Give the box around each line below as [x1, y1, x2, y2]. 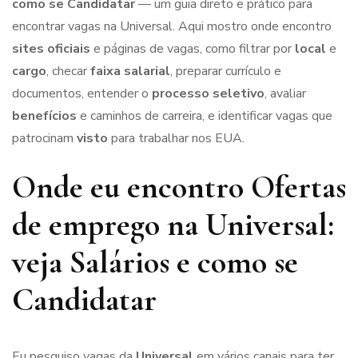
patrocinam [12, 129, 77, 147]
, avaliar [265, 85, 306, 102]
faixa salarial [90, 62, 170, 80]
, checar [46, 62, 90, 80]
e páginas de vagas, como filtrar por [90, 40, 295, 58]
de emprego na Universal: [12, 205, 334, 244]
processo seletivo [152, 85, 265, 102]
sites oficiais [12, 40, 90, 58]
